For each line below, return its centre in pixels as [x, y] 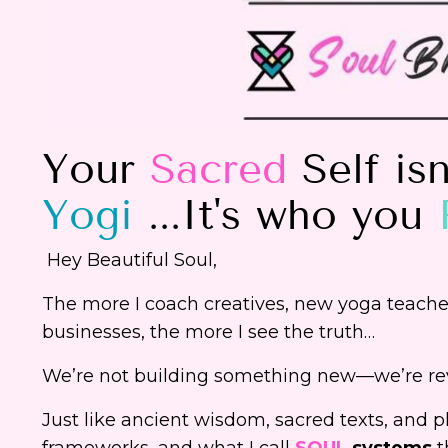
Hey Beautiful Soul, [132, 259]
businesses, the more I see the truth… [208, 331]
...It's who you [285, 214]
